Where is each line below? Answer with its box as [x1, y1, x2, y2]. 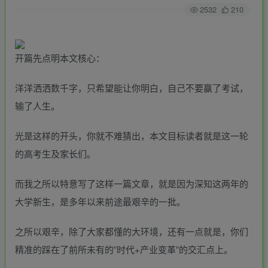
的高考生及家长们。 [15, 147, 96, 160]
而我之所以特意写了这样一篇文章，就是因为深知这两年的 [15, 177, 248, 190]
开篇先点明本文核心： [15, 51, 105, 65]
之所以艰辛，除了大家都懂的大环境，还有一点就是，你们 [15, 225, 248, 238]
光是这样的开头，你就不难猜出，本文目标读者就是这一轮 [15, 129, 248, 142]
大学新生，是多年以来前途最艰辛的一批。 [15, 195, 185, 208]
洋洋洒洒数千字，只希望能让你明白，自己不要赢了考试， [15, 81, 248, 95]
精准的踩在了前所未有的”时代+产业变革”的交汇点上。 [15, 243, 233, 256]
